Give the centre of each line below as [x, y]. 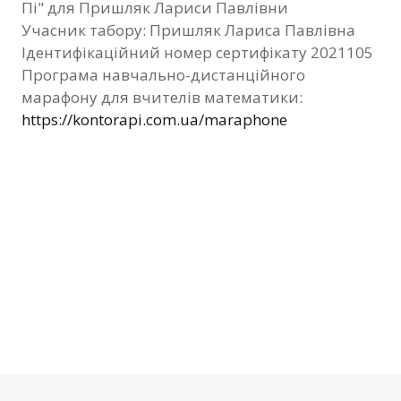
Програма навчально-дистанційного [163, 74]
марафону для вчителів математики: [162, 97]
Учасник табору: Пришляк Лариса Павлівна [188, 30]
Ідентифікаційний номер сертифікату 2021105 [197, 52]
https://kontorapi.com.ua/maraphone [154, 119]
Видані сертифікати [183, 55]
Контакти [196, 99]
